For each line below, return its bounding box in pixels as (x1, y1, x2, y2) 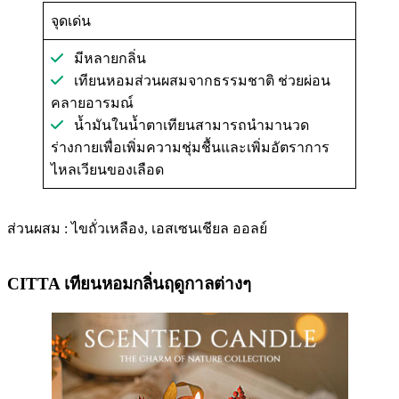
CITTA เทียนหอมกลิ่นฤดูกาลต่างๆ (7, 273, 251, 293)
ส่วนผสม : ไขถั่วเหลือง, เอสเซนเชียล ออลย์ (7, 220, 267, 236)
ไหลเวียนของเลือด (51, 161, 164, 177)
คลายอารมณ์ (51, 94, 134, 110)
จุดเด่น (51, 12, 91, 28)
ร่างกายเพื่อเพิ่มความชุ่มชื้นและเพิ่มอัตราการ (51, 139, 330, 155)
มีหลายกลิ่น (63, 50, 146, 66)
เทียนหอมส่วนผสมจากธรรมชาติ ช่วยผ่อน (63, 72, 330, 88)
